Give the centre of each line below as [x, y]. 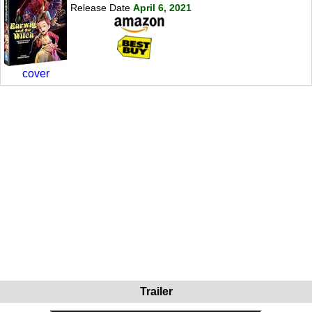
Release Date [100, 7]
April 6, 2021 [162, 7]
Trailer [156, 291]
